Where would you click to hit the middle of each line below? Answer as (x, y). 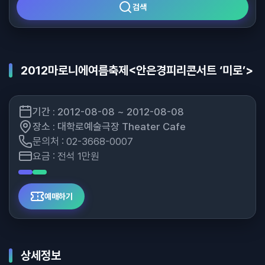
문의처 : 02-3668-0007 (83, 141)
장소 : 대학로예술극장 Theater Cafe (109, 127)
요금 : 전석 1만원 (66, 156)
